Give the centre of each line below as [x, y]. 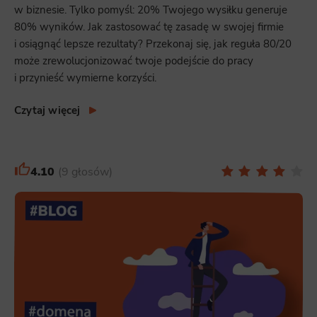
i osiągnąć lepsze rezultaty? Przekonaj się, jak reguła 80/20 [153, 44]
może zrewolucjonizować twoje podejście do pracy [134, 60]
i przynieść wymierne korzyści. [85, 77]
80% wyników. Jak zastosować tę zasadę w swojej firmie [149, 27]
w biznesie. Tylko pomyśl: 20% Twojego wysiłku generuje [151, 10]
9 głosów [85, 172]
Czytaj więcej [47, 110]
